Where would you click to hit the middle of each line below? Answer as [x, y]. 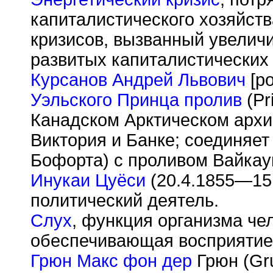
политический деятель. [125, 200]
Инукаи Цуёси [88, 180]
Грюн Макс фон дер [111, 261]
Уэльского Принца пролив [136, 100]
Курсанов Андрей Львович [138, 80]
